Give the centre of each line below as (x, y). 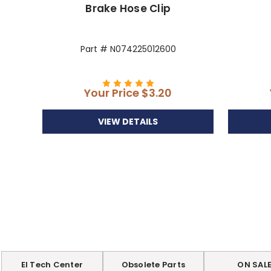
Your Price (113, 93)
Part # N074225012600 (128, 49)
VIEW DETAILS (128, 121)
